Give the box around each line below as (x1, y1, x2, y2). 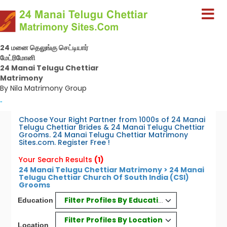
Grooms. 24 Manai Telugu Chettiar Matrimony (19, 130, 188, 140)
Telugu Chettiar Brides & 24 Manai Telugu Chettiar (19, 122, 205, 132)
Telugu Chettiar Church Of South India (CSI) (19, 172, 190, 182)
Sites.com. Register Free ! (19, 137, 110, 147)
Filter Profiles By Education (64, 195, 168, 205)
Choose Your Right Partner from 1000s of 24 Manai (19, 115, 206, 125)
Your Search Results (19, 155, 93, 165)
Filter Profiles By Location (64, 214, 163, 225)
